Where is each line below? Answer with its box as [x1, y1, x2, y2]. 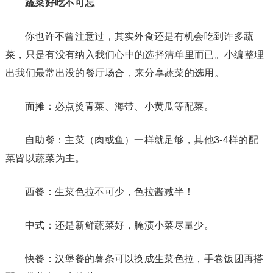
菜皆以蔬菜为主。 [5, 152, 85, 163]
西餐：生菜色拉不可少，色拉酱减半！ [24, 186, 194, 197]
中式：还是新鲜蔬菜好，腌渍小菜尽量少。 [24, 219, 214, 230]
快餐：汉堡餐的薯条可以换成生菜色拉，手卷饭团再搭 [24, 253, 264, 264]
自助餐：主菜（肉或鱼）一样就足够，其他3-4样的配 [24, 134, 258, 145]
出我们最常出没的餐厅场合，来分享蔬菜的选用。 [5, 67, 224, 78]
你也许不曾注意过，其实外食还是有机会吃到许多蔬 [24, 30, 254, 41]
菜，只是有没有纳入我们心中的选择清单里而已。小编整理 [5, 49, 264, 60]
